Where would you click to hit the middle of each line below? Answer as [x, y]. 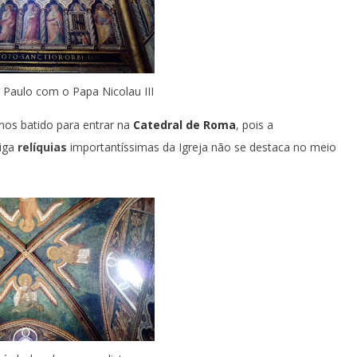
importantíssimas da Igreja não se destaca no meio [202, 147]
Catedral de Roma [184, 125]
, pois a [255, 125]
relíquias [42, 147]
